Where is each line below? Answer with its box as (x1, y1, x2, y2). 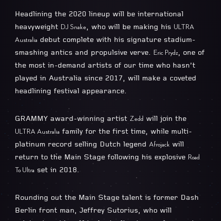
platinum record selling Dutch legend (15, 140, 149, 149)
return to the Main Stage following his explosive (15, 152, 188, 162)
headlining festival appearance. (15, 86, 127, 96)
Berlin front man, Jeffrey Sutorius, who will (15, 206, 172, 215)
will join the (144, 114, 186, 123)
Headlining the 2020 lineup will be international (15, 9, 184, 19)
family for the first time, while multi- (60, 127, 192, 136)
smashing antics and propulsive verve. (15, 48, 153, 57)
